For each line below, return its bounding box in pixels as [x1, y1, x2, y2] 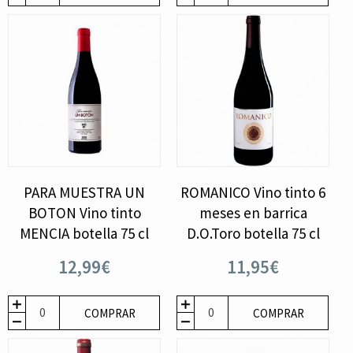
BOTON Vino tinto [28, 203, 141, 222]
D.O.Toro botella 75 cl [186, 223, 320, 243]
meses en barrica [199, 203, 307, 222]
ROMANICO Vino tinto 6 [180, 182, 326, 202]
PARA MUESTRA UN [24, 182, 146, 202]
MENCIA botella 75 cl [20, 223, 150, 243]
